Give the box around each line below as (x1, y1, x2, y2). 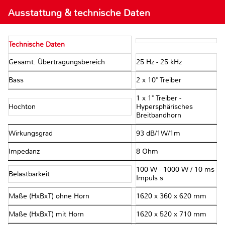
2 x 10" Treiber (136, 76, 181, 85)
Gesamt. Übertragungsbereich (9, 58, 107, 67)
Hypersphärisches (136, 102, 193, 111)
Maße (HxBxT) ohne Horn (9, 192, 91, 201)
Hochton (9, 102, 38, 111)
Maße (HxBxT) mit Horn (9, 210, 86, 219)
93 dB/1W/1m (136, 129, 180, 138)
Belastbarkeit (9, 169, 52, 178)
